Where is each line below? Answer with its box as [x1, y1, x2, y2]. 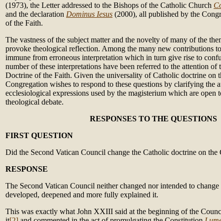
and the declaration [5, 10, 66, 18]
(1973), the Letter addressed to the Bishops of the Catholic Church [5, 1, 214, 9]
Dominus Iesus [66, 10, 112, 18]
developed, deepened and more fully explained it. [5, 190, 158, 199]
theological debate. [5, 98, 64, 106]
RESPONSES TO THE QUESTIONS [89, 114, 217, 123]
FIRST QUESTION [5, 131, 73, 140]
